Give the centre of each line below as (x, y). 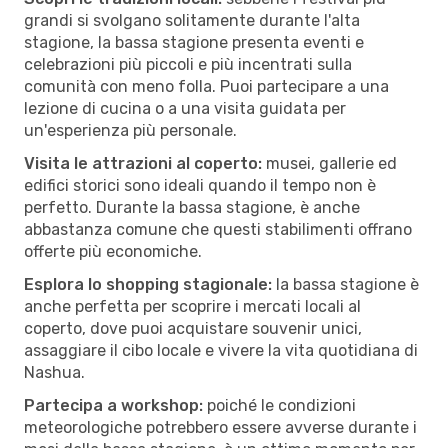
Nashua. (54, 372)
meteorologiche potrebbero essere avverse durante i (220, 427)
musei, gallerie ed (329, 163)
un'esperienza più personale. (130, 130)
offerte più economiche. (113, 251)
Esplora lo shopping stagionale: (148, 284)
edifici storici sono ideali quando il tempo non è (200, 185)
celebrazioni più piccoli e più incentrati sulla (188, 64)
